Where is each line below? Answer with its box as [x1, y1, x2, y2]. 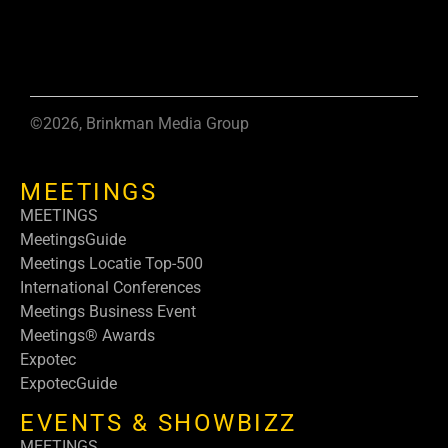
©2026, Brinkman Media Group [30, 113, 249, 133]
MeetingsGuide [20, 230, 126, 250]
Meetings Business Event [20, 302, 196, 322]
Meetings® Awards [20, 326, 155, 346]
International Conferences [20, 278, 201, 298]
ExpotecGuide [20, 374, 117, 394]
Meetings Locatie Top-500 [20, 254, 203, 274]
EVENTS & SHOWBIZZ [20, 408, 297, 437]
